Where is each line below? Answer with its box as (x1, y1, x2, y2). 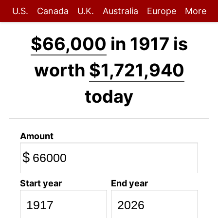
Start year (19, 178, 62, 188)
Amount (19, 130, 54, 141)
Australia (102, 6, 138, 16)
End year (110, 178, 148, 188)
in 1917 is (106, 33, 188, 54)
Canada (36, 6, 69, 16)
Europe (146, 6, 176, 16)
